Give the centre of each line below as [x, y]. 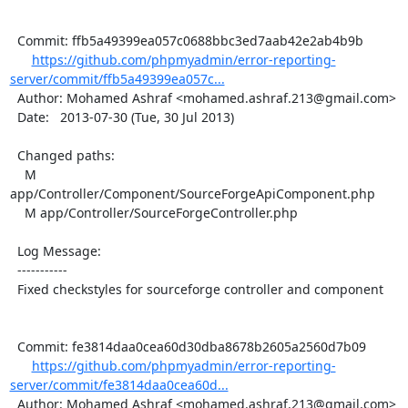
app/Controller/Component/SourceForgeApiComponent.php [192, 193]
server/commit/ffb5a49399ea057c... [117, 78]
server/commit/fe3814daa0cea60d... [119, 384]
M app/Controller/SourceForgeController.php [17, 212]
